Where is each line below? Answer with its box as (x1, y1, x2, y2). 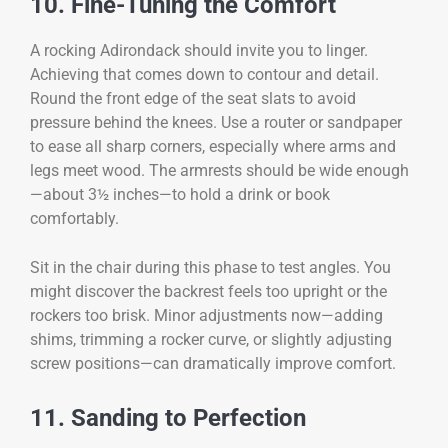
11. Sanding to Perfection (30, 403, 306, 432)
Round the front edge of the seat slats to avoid (30, 89, 356, 109)
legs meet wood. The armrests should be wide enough (30, 161, 409, 181)
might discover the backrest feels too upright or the (30, 281, 387, 301)
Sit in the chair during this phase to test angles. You (30, 257, 391, 277)
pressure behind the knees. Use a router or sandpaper (30, 113, 402, 133)
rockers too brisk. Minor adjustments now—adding (30, 305, 383, 325)
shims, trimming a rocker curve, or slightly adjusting (30, 329, 392, 349)
